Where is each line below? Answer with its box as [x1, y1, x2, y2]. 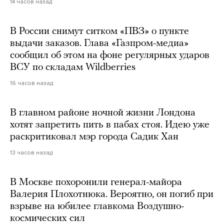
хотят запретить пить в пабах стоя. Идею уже [10, 120, 209, 130]
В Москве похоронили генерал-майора [10, 177, 182, 188]
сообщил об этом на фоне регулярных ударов [10, 50, 209, 61]
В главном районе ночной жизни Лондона [10, 108, 195, 118]
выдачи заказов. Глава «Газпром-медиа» [10, 38, 188, 49]
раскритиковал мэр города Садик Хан [10, 132, 178, 142]
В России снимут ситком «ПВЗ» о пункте [10, 26, 189, 37]
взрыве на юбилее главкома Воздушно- [10, 201, 184, 212]
